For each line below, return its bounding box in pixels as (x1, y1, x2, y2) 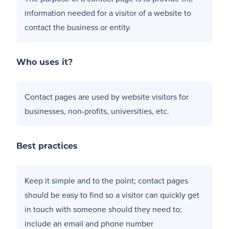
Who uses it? (16, 58, 73, 67)
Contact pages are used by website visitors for (25, 90, 189, 102)
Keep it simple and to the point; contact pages (25, 174, 188, 186)
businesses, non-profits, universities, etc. (25, 105, 169, 117)
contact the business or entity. (25, 21, 131, 33)
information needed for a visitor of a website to (25, 7, 191, 18)
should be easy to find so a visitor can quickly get (25, 189, 199, 200)
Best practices (16, 142, 78, 151)
